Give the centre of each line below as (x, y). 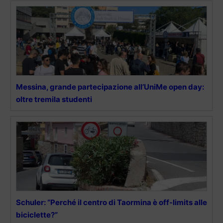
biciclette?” (37, 215)
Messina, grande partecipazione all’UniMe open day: (110, 87)
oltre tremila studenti (54, 100)
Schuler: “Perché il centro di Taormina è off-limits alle (111, 203)
